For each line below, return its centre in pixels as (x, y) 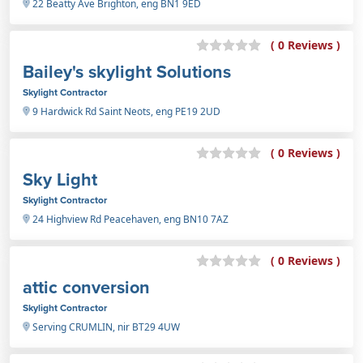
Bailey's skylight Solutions (127, 71)
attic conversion (86, 287)
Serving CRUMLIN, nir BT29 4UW (105, 327)
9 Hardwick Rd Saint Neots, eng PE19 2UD (125, 111)
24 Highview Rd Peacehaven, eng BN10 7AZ (129, 219)
